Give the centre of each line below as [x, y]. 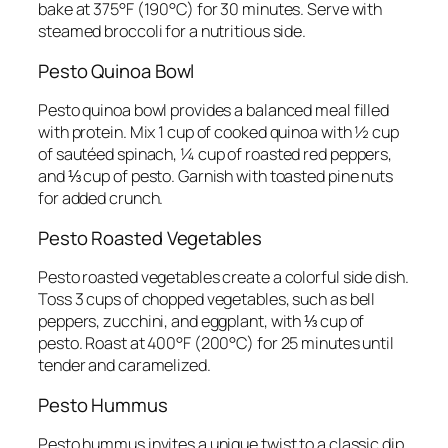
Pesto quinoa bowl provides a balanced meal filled [214, 110]
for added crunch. [101, 198]
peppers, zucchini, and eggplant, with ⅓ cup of [201, 321]
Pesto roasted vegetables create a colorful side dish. [223, 277]
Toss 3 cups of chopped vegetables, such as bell [207, 299]
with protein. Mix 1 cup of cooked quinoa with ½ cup [218, 132]
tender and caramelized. [124, 365]
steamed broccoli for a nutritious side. [172, 31]
